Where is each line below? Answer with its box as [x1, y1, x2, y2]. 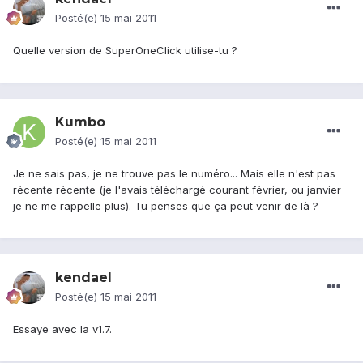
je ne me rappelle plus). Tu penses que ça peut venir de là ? [13, 199, 318, 213]
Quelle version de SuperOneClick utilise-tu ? [13, 44, 237, 58]
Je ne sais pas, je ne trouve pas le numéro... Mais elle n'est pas [13, 167, 335, 181]
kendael [55, 270, 112, 286]
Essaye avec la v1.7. [13, 322, 112, 336]
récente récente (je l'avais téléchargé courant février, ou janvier [13, 183, 341, 197]
